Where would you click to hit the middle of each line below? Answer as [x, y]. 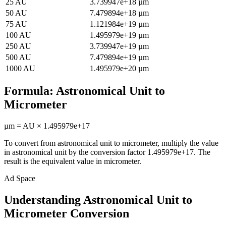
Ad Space [20, 179]
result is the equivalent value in [54, 161]
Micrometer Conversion [67, 214]
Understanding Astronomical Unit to [98, 200]
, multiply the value [188, 143]
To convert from [31, 143]
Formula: [30, 91]
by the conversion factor [107, 152]
